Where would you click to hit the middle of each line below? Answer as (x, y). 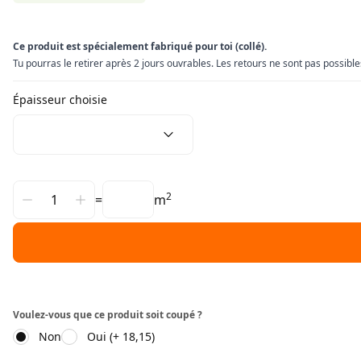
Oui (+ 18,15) (121, 336)
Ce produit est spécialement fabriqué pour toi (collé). (140, 46)
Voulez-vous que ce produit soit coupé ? (108, 315)
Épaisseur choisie (60, 100)
